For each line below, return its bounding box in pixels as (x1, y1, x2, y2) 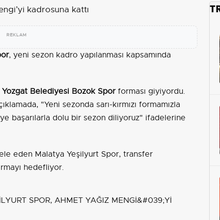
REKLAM (6, 31, 27, 38)
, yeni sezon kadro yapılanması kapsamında (9, 50, 171, 60)
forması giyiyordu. (115, 86, 185, 96)
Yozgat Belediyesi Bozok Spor (2, 86, 115, 96)
